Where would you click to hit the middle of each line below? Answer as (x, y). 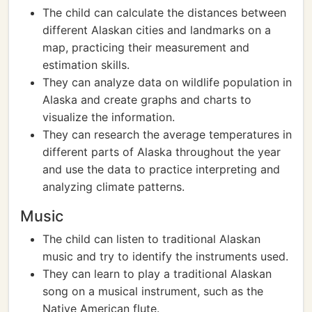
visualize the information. (109, 117)
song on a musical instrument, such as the (153, 291)
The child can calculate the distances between (164, 13)
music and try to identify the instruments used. (165, 256)
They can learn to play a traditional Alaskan (157, 274)
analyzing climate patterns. (114, 187)
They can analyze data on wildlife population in (167, 82)
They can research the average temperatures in (167, 134)
